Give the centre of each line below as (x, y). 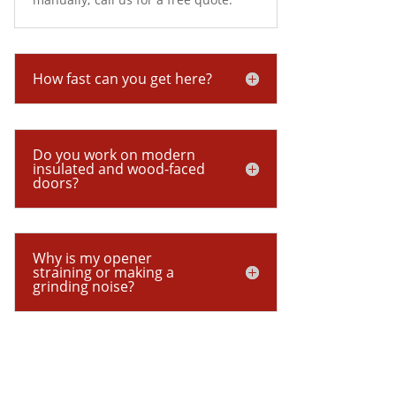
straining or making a (103, 273)
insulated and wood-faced (118, 168)
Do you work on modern (114, 154)
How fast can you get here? (122, 79)
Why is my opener (92, 259)
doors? (55, 183)
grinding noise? (83, 287)
